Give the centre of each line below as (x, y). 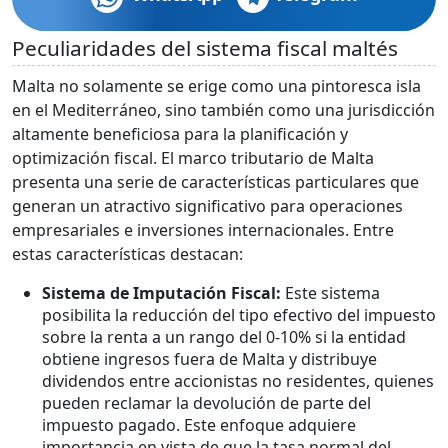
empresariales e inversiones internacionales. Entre (203, 229)
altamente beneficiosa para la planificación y (180, 133)
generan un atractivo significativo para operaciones (207, 205)
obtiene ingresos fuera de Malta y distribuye (209, 358)
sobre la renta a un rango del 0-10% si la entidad (224, 336)
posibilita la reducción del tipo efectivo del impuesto (239, 314)
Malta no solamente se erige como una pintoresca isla (216, 85)
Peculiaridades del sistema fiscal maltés (205, 47)
